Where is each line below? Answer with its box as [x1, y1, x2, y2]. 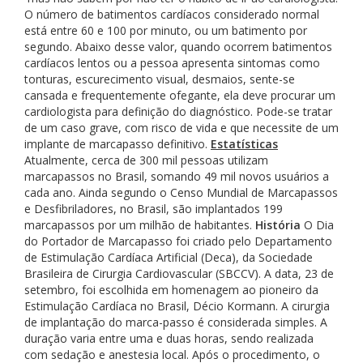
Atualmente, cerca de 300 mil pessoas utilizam [24, 152, 268, 168]
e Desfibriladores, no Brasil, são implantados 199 [24, 200, 283, 216]
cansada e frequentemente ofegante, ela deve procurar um [24, 87, 335, 103]
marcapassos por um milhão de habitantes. [24, 216, 255, 233]
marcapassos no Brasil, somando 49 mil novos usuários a [24, 168, 329, 184]
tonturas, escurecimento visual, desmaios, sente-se [24, 70, 295, 87]
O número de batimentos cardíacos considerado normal [24, 6, 319, 22]
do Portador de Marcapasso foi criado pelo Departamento [24, 233, 332, 249]
